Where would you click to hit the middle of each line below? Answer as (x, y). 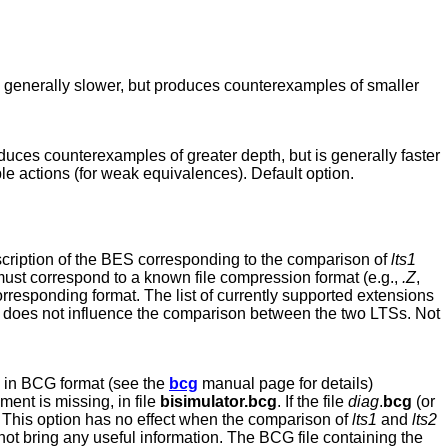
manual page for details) (285, 384)
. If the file (312, 402)
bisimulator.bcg (218, 402)
